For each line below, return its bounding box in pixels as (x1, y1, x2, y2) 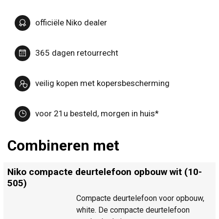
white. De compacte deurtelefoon (76, 205, 190, 215)
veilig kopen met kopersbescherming (35, 78, 170, 88)
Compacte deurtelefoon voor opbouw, (76, 193, 204, 203)
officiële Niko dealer (35, 18, 107, 28)
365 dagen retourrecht (35, 48, 118, 58)
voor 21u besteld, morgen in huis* (35, 109, 159, 119)
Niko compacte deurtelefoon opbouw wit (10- (7, 166, 202, 177)
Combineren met (7, 136, 119, 154)
